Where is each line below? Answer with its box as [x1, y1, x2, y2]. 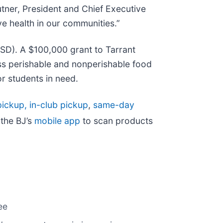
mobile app [34, 115, 80, 126]
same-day [93, 99, 134, 110]
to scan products [80, 115, 153, 126]
